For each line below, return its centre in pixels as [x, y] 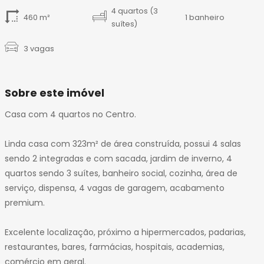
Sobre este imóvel [55, 93]
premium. [25, 203]
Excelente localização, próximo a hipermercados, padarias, [125, 232]
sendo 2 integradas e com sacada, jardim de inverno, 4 [118, 159]
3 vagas [39, 48]
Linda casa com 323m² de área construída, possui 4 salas [123, 144]
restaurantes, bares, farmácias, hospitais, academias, [115, 247]
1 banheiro [205, 18]
